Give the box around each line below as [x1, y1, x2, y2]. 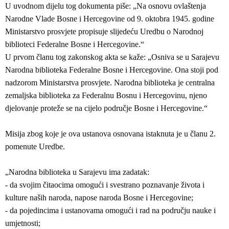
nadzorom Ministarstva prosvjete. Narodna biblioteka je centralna [5, 78, 215, 87]
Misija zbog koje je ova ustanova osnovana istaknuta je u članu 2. [5, 129, 216, 138]
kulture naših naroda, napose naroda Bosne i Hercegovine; [5, 193, 193, 202]
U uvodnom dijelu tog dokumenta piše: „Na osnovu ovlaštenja [5, 2, 206, 10]
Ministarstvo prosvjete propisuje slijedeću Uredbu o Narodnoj [5, 27, 203, 36]
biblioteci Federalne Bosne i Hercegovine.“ [5, 40, 144, 49]
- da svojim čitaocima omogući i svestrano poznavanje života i [5, 180, 204, 189]
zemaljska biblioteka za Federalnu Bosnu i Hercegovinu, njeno [5, 91, 207, 100]
